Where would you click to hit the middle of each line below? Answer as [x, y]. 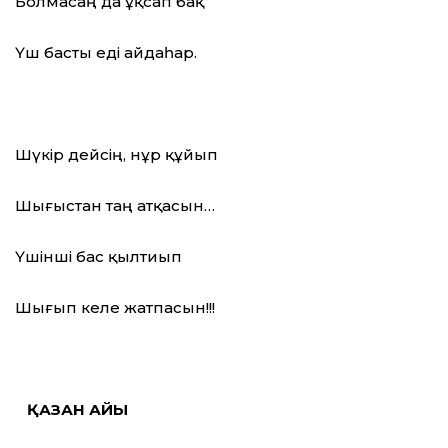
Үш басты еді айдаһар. [106, 53]
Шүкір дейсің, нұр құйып [116, 155]
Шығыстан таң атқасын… [115, 206]
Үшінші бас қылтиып [98, 257]
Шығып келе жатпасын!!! [115, 308]
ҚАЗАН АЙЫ [71, 410]
